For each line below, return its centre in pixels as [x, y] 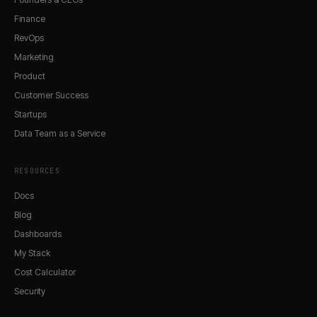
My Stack [32, 253]
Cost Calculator [45, 272]
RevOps [29, 38]
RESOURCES [37, 171]
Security [30, 291]
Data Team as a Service [60, 133]
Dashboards [38, 234]
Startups [30, 114]
